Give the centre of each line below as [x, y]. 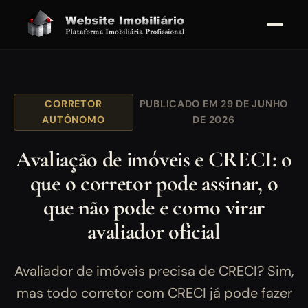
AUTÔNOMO [74, 120]
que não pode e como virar [154, 208]
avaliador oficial [154, 232]
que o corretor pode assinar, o [154, 184]
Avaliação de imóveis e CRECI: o [154, 159]
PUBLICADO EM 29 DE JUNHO [213, 104]
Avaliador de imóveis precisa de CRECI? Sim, [154, 271]
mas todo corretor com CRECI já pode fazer [154, 293]
